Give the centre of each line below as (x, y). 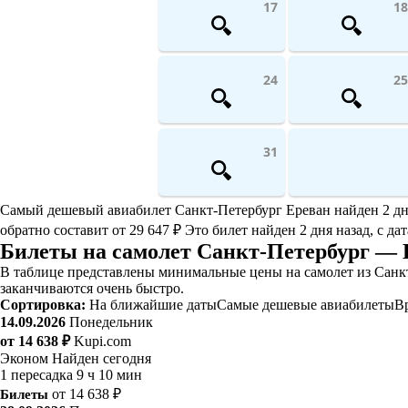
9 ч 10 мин (109, 374)
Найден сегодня (102, 358)
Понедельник (111, 321)
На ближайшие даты (153, 304)
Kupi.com (102, 341)
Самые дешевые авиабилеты (306, 304)
